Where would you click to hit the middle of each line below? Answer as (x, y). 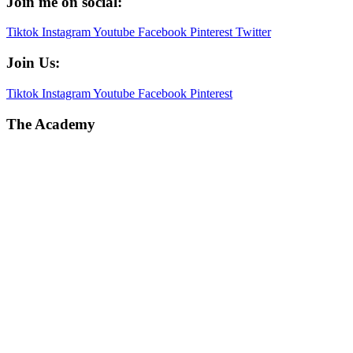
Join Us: (33, 63)
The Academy (51, 124)
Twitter (253, 32)
